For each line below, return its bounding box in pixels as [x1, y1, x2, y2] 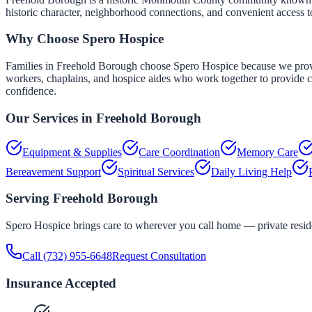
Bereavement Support [6, 165, 101, 178]
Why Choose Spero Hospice [6, 31, 164, 47]
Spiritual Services [118, 165, 194, 178]
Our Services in [6, 110, 96, 125]
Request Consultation [112, 249, 206, 262]
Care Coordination [139, 146, 220, 158]
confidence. [6, 85, 56, 97]
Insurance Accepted [6, 275, 116, 290]
